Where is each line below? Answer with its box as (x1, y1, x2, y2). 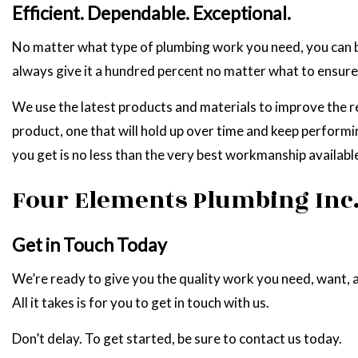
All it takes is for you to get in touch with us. (12, 293, 269, 311)
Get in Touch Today (12, 233, 167, 256)
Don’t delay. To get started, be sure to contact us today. (12, 329, 342, 347)
